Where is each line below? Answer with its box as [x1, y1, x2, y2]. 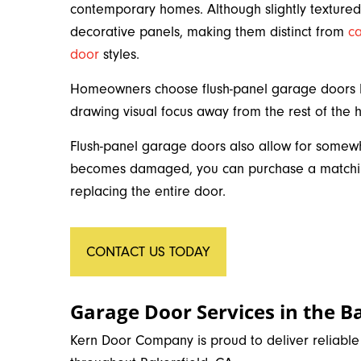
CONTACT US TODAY [86, 243, 210, 260]
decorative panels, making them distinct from [70, 23, 348, 40]
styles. [99, 46, 139, 63]
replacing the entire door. [70, 183, 226, 200]
